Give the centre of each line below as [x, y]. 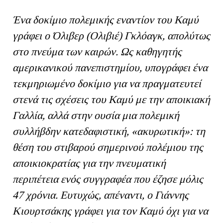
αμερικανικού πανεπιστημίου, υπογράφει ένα [110, 68]
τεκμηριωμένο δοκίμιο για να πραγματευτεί [107, 84]
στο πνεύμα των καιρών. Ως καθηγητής [97, 52]
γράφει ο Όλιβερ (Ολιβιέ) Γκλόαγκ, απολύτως [111, 36]
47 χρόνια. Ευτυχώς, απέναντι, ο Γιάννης [101, 195]
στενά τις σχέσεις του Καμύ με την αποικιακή [111, 100]
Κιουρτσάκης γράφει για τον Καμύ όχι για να [110, 211]
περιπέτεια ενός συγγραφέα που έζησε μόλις [108, 179]
